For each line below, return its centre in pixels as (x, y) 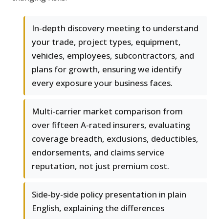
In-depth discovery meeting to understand (115, 28)
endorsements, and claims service (98, 153)
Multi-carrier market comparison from (107, 111)
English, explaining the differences (98, 208)
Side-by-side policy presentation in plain (109, 195)
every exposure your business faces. (102, 83)
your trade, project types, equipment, (106, 42)
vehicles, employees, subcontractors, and (113, 56)
